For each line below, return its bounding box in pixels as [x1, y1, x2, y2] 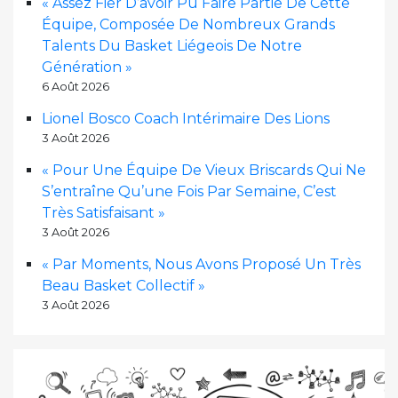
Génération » [42, 58, 132, 76]
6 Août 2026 [42, 78, 109, 93]
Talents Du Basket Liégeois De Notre [42, 36, 302, 54]
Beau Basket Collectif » [42, 276, 205, 294]
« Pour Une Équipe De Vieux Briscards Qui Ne [42, 161, 366, 179]
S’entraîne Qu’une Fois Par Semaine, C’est [42, 182, 337, 200]
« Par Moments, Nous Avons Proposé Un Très [42, 255, 361, 273]
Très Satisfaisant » [42, 203, 165, 221]
